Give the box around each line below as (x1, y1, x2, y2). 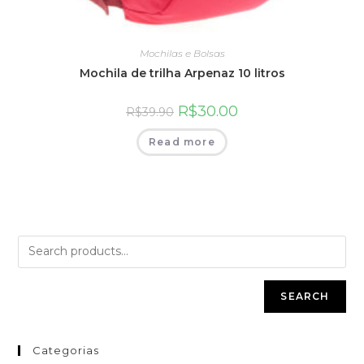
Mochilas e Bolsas (139, 47, 225, 60)
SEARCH (280, 289, 330, 302)
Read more (149, 136, 215, 149)
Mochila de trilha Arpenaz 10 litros (79, 66, 285, 81)
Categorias (32, 343, 100, 357)
